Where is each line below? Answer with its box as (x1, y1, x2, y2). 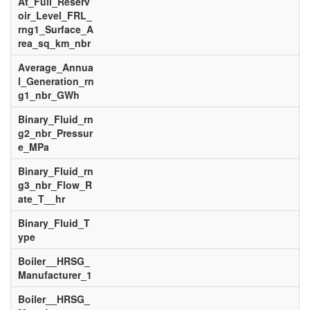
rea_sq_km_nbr (17, 36, 91, 50)
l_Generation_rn (17, 74, 94, 88)
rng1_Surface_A (17, 22, 93, 36)
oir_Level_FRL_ (17, 8, 92, 22)
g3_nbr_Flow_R (17, 178, 92, 192)
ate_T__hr (17, 192, 65, 206)
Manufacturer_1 (17, 268, 92, 282)
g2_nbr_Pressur (17, 126, 93, 140)
